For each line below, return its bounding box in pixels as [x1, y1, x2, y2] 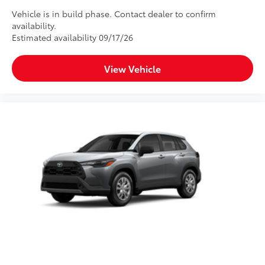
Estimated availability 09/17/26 [12, 31, 133, 43]
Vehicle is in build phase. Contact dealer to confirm [12, 7, 216, 20]
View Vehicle [104, 61, 161, 75]
